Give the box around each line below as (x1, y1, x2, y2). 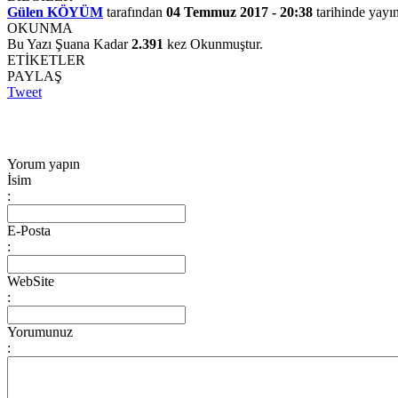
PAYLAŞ (7, 68, 62, 84)
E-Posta (7, 222, 51, 238)
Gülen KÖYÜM (7, 4, 103, 20)
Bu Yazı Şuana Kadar (7, 36, 131, 52)
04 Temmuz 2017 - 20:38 (166, 4, 313, 20)
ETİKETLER (7, 52, 85, 68)
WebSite (7, 273, 54, 289)
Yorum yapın (7, 155, 80, 171)
